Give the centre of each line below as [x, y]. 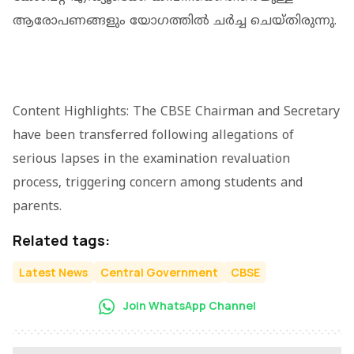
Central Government [159, 272]
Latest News [53, 272]
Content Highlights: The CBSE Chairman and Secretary [176, 112]
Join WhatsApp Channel [188, 305]
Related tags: [61, 240]
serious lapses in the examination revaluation [151, 159]
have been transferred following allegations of [153, 136]
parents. [37, 207]
